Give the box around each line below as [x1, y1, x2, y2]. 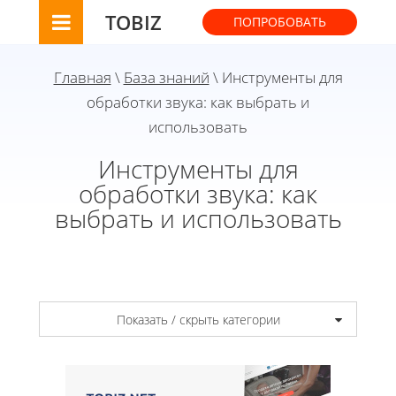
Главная [53, 67, 111, 88]
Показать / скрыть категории [116, 310, 280, 328]
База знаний [123, 67, 209, 88]
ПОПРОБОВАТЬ [233, 13, 326, 30]
